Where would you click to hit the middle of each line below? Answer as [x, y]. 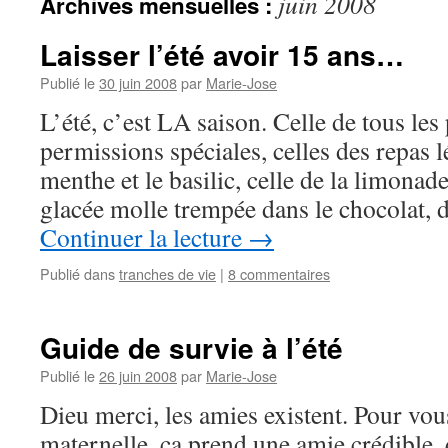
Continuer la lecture [144, 237]
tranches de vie [167, 273]
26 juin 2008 [138, 375]
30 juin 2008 [138, 82]
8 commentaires [279, 273]
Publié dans [77, 273]
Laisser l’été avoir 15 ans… [222, 54]
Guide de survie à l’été [191, 347]
